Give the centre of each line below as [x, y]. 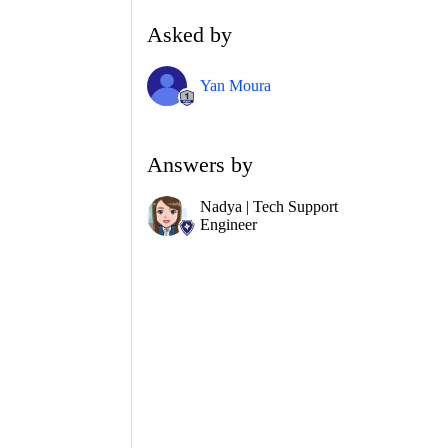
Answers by [200, 164]
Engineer [228, 224]
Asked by [189, 34]
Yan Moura [235, 85]
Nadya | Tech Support [269, 206]
